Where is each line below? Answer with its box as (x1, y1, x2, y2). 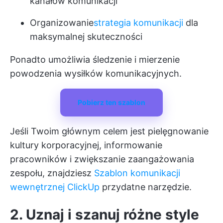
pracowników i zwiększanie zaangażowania (10, 154, 194, 165)
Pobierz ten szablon (78, 98, 145, 107)
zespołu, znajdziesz (10, 168, 94, 179)
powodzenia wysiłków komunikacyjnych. (10, 68, 182, 79)
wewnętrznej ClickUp (10, 182, 100, 193)
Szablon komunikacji (94, 168, 180, 179)
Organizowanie (30, 17, 94, 28)
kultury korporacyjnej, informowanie (10, 140, 162, 151)
